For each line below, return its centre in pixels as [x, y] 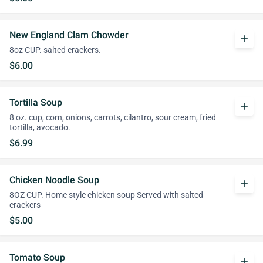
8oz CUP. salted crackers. [55, 50]
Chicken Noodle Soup [54, 180]
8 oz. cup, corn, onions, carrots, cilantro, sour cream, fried [113, 118]
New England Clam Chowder [69, 35]
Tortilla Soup [36, 102]
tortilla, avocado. [40, 128]
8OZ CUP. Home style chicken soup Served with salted [106, 195]
